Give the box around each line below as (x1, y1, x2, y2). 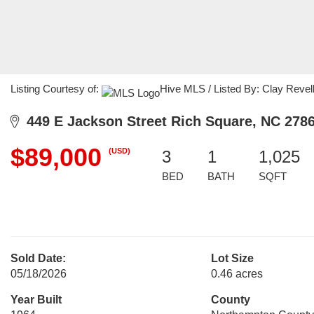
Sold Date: (11, 252, 66, 264)
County (210, 294, 250, 306)
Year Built (11, 294, 62, 306)
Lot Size (210, 252, 254, 264)
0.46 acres (210, 268, 263, 280)
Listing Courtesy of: (11, 83, 102, 95)
